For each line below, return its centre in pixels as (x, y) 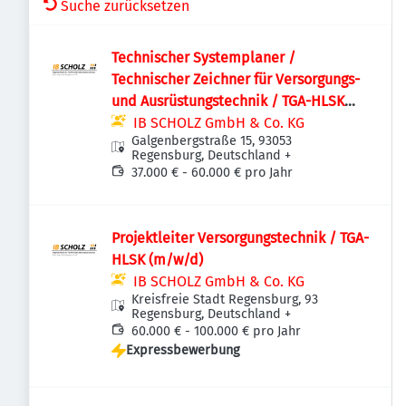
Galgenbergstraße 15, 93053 (212, 141)
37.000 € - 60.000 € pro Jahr (213, 173)
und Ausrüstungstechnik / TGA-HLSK (228, 101)
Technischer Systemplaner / (203, 58)
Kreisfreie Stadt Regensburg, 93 (225, 300)
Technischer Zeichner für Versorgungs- (236, 79)
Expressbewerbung (183, 350)
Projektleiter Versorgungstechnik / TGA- (240, 238)
